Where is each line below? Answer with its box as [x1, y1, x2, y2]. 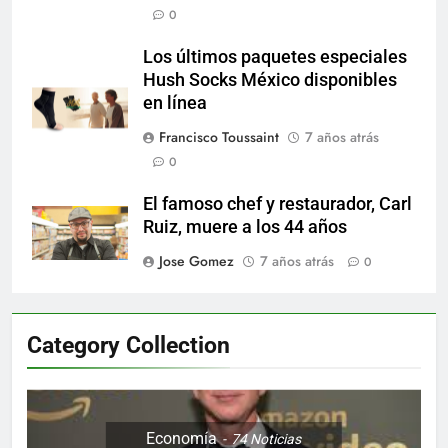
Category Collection [27, 331, 230, 360]
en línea [143, 93, 207, 114]
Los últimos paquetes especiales [143, 47, 407, 68]
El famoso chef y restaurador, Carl [143, 194, 412, 215]
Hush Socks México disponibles [143, 70, 397, 91]
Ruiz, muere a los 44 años [143, 217, 347, 238]
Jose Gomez [159, 251, 234, 272]
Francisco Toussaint [159, 127, 279, 148]
